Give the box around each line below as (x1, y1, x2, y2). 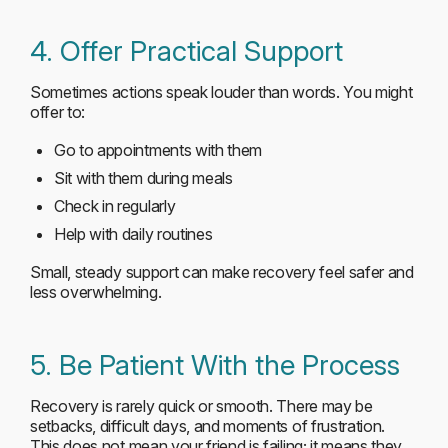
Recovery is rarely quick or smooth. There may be (30, 396, 373, 416)
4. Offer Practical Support (30, 34, 343, 68)
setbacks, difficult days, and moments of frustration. (30, 416, 386, 436)
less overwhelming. (30, 282, 162, 302)
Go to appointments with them (54, 140, 263, 160)
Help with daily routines (54, 224, 213, 244)
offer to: (30, 102, 86, 122)
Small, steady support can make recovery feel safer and (30, 262, 414, 282)
